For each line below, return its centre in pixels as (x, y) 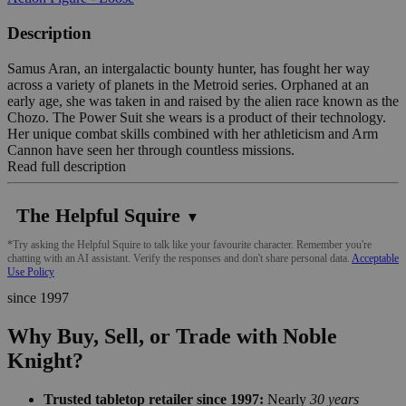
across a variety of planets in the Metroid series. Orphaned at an (188, 84)
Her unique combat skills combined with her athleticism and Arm (193, 133)
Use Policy (31, 271)
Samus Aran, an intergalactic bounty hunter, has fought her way (188, 68)
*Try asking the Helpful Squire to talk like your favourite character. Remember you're (189, 244)
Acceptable (375, 258)
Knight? (45, 360)
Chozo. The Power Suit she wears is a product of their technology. (197, 117)
